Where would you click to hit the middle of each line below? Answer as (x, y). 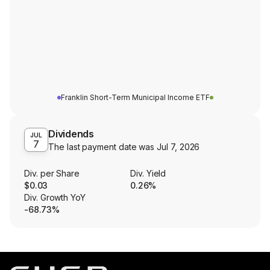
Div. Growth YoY (55, 198)
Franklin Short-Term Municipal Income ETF (135, 98)
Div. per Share (52, 174)
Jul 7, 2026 (178, 147)
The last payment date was (103, 147)
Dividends (71, 134)
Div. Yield (148, 174)
